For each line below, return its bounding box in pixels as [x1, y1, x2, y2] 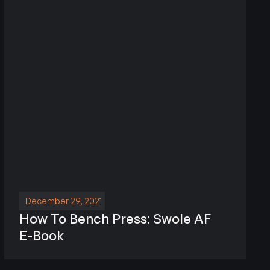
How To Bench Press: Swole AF [19, 210, 211, 227]
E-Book [19, 227, 64, 243]
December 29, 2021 [25, 195, 102, 206]
